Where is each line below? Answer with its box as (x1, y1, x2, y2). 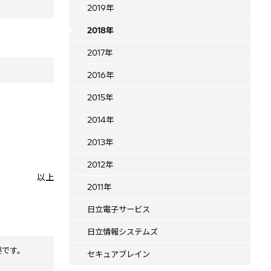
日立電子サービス (87, 204, 150, 214)
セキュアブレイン (87, 249, 150, 259)
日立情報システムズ (87, 227, 158, 237)
